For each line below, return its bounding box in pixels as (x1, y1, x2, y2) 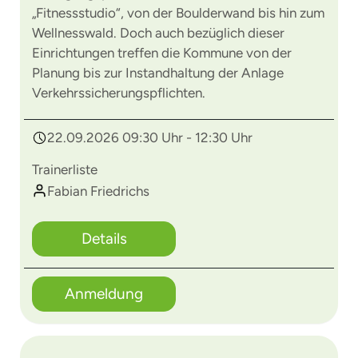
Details (81, 229, 127, 248)
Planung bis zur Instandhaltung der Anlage (32, 65, 284, 81)
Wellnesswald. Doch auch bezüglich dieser (32, 25, 284, 41)
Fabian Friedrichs (47, 183, 149, 199)
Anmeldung (65, 284, 143, 303)
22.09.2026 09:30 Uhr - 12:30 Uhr (47, 129, 253, 145)
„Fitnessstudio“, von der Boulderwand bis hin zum (32, 5, 324, 21)
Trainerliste (32, 161, 97, 177)
